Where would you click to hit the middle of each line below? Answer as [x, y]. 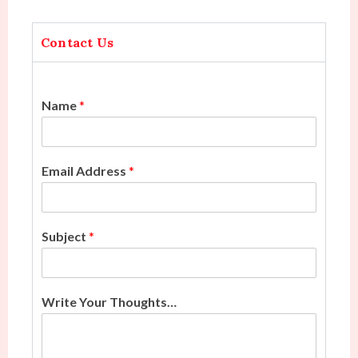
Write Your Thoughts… [109, 301]
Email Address [85, 170]
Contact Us [77, 42]
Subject [65, 236]
